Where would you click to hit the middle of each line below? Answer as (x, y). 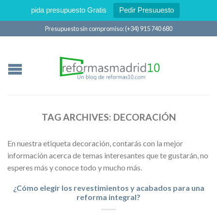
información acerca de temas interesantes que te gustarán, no (108, 155)
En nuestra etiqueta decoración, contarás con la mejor (95, 143)
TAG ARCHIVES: (77, 117)
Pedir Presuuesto (146, 10)
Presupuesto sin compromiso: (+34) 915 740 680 (108, 29)
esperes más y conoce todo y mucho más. (75, 167)
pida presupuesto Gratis (69, 10)
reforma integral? (108, 197)
